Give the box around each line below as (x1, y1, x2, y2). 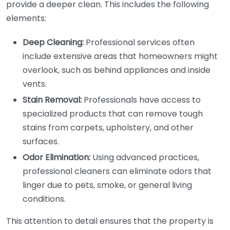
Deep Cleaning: (23, 36, 84, 48)
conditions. (23, 193, 66, 205)
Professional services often (84, 36, 195, 48)
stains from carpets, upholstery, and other (23, 122, 194, 133)
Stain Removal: (23, 94, 82, 106)
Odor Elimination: (23, 151, 90, 163)
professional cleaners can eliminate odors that (23, 165, 212, 177)
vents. (23, 78, 47, 90)
